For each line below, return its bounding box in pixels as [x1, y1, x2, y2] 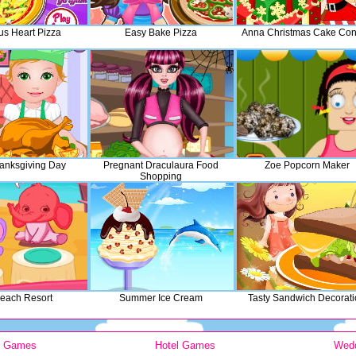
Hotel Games [155, 339, 215, 351]
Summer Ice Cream [118, 292, 203, 304]
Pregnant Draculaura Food [103, 160, 219, 171]
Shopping [139, 171, 182, 182]
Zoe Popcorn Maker [264, 160, 350, 171]
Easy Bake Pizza [124, 27, 197, 38]
